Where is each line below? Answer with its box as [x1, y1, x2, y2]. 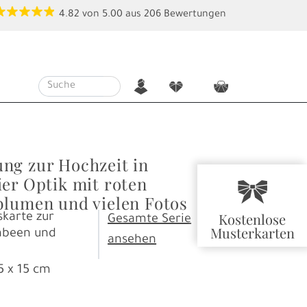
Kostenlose [219, 210, 286, 228]
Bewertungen [163, 10, 226, 21]
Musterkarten [210, 223, 295, 242]
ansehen [108, 234, 157, 247]
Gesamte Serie [108, 213, 192, 227]
